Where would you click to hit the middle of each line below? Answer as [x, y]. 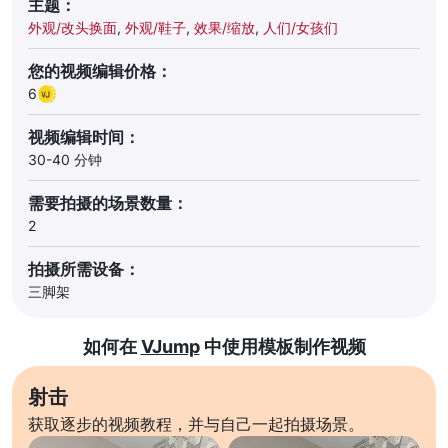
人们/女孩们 [300, 27]
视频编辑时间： [84, 137]
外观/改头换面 [72, 27]
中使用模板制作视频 [282, 346]
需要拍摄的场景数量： [108, 203]
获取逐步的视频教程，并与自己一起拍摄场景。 [196, 424]
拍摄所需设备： [84, 269]
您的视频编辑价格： [100, 71]
